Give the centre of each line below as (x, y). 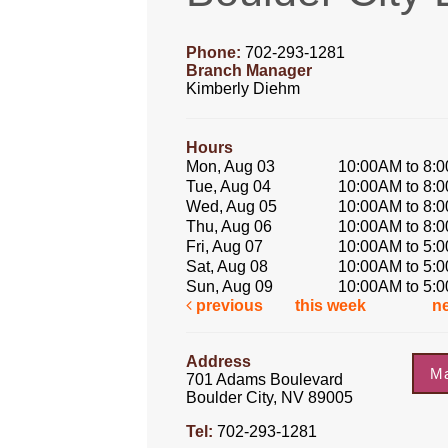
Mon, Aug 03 (230, 166)
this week (331, 305)
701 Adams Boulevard (264, 379)
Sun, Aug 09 (229, 286)
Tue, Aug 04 (228, 186)
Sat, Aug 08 (227, 266)
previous (227, 305)
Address (218, 361)
